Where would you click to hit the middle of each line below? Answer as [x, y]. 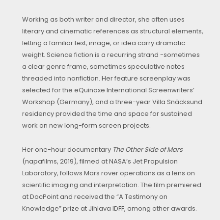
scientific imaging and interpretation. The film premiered [112, 185]
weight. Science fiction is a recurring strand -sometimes [111, 55]
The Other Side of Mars [148, 150]
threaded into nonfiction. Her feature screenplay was [106, 79]
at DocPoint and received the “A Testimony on [95, 197]
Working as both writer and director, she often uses [103, 20]
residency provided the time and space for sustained [107, 114]
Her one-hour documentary [67, 150]
